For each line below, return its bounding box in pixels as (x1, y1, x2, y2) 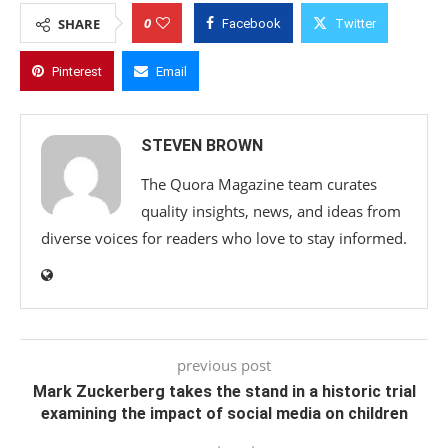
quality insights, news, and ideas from (141, 201, 401, 222)
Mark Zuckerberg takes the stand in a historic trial (32, 382, 416, 402)
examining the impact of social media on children (40, 404, 408, 424)
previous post (177, 355, 271, 376)
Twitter (335, 16, 376, 32)
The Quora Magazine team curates (141, 174, 377, 195)
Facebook (222, 16, 281, 32)
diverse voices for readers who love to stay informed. (41, 228, 407, 249)
